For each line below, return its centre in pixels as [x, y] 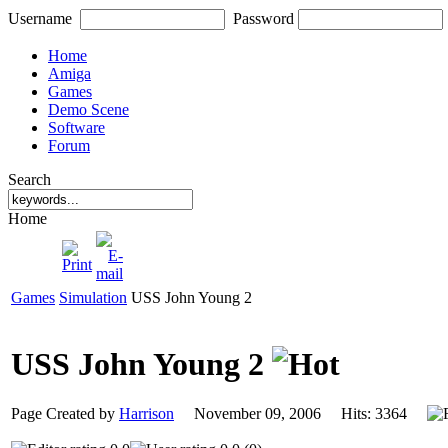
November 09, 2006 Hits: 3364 [300, 413]
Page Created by [65, 413]
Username [40, 18]
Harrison [146, 413]
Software [76, 127]
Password [263, 18]
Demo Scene [88, 109]
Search [29, 179]
